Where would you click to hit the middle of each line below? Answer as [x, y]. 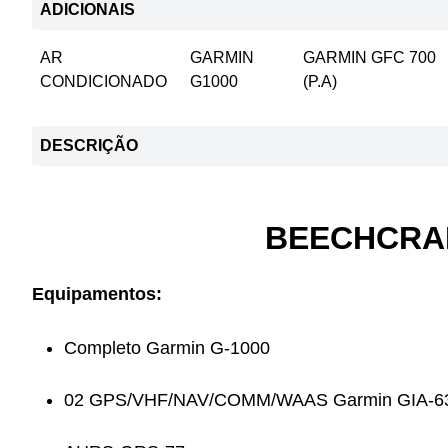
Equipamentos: [97, 294]
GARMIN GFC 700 [370, 57]
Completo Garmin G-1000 [167, 348]
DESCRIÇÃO [89, 145]
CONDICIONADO [103, 81]
